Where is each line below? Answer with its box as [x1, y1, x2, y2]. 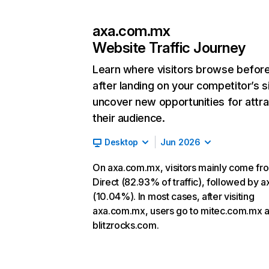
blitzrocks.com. [92, 219, 159, 231]
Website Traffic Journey [92, 39, 246, 56]
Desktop [104, 137, 139, 147]
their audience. [92, 112, 165, 124]
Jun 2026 [160, 137, 201, 147]
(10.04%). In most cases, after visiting [92, 190, 255, 202]
